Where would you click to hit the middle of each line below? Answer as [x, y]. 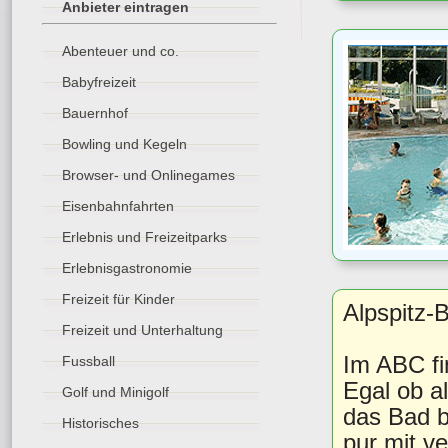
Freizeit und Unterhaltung [142, 330]
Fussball [88, 361]
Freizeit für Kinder [118, 299]
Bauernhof [95, 113]
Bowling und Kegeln [124, 144]
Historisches [100, 423]
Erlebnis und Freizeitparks [144, 237]
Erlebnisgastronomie [127, 268]
